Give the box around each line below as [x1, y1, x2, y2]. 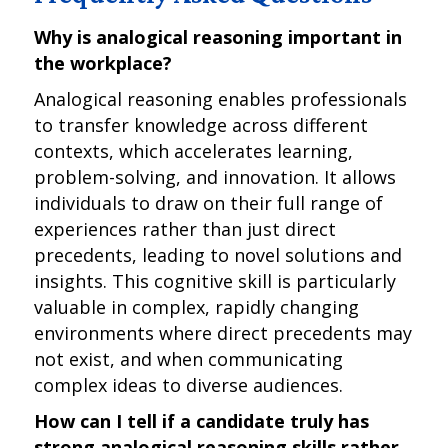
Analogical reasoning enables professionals [34, 87, 408, 111]
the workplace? [34, 51, 173, 75]
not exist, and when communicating [34, 347, 344, 371]
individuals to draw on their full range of [34, 191, 384, 215]
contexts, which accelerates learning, [34, 139, 354, 163]
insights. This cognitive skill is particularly [34, 269, 397, 293]
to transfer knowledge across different [34, 113, 369, 137]
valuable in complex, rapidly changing [34, 295, 360, 319]
